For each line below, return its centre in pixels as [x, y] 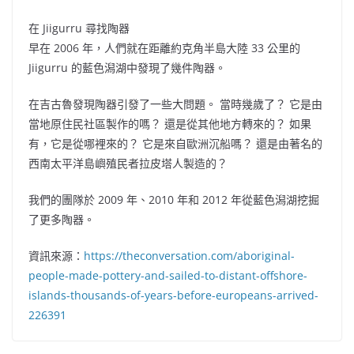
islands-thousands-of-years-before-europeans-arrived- [173, 296]
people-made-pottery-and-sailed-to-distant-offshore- [168, 276]
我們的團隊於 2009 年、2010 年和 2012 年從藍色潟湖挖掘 [174, 200]
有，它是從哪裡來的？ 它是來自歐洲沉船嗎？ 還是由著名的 [175, 144]
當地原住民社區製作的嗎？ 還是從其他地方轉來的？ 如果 [170, 124]
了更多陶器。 [62, 220]
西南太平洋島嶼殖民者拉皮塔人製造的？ [128, 164]
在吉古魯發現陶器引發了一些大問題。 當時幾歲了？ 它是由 [175, 104]
